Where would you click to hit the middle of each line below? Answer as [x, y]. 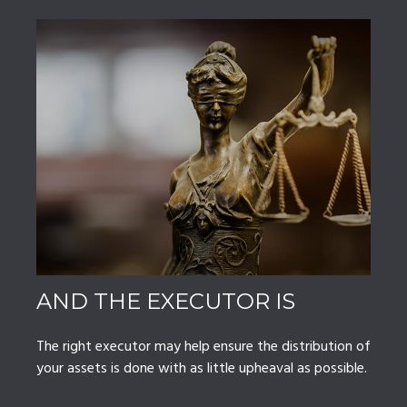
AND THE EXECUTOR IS [166, 302]
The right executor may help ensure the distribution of [203, 347]
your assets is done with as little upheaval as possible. [202, 369]
